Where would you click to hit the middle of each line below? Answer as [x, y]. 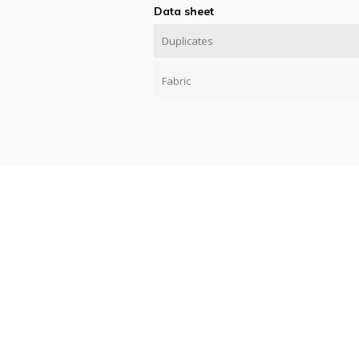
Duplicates [188, 41]
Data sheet [184, 12]
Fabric [176, 81]
